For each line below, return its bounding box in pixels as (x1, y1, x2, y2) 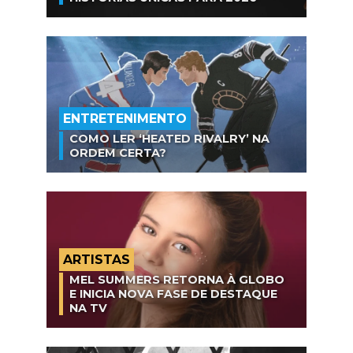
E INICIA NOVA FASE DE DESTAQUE (69, 286, 277, 301)
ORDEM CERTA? (69, 145, 166, 160)
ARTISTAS (63, 251, 130, 267)
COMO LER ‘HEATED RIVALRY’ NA (69, 131, 269, 146)
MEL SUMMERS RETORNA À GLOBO (69, 272, 284, 287)
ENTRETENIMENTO (63, 110, 187, 126)
